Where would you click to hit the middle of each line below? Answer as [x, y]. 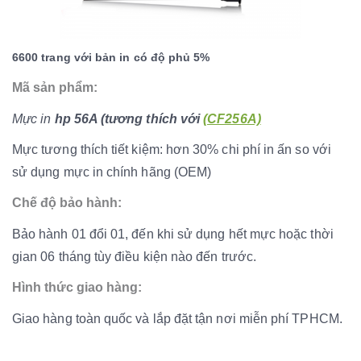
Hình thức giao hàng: [77, 287]
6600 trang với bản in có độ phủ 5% [111, 57]
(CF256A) [232, 118]
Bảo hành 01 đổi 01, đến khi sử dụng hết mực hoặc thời [173, 234]
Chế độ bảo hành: [67, 202]
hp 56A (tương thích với [129, 118]
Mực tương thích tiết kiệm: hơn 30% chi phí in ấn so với [172, 149]
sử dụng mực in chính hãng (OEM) [112, 172]
